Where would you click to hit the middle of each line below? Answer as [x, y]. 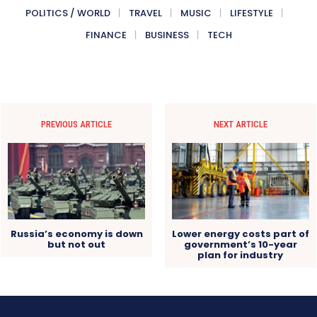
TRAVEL [145, 13]
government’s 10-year [240, 244]
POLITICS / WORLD [68, 13]
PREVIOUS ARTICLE [77, 124]
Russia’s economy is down [76, 234]
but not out [77, 244]
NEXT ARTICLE [240, 124]
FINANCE [106, 35]
